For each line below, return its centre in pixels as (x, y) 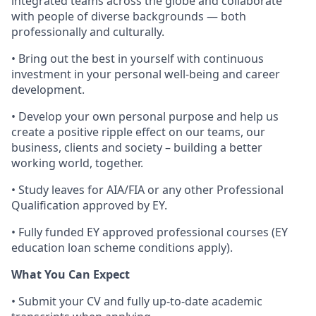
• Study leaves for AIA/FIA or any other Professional (147, 190)
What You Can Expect (71, 274)
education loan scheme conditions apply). (122, 248)
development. (48, 90)
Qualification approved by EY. (89, 205)
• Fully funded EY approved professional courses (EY (150, 232)
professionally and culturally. (88, 32)
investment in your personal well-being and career (146, 74)
